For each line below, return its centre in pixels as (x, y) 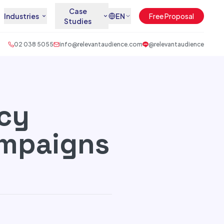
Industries (21, 16)
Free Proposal (171, 16)
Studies (78, 21)
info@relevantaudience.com (101, 44)
